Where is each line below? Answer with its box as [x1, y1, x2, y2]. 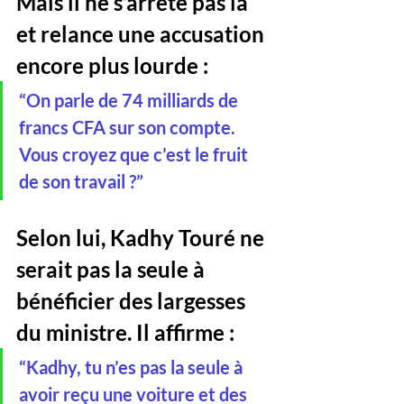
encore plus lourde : [16, 52, 208, 78]
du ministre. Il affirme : [16, 319, 234, 345]
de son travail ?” [19, 170, 143, 192]
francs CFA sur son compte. [19, 116, 239, 138]
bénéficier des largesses [16, 288, 250, 314]
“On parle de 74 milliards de [19, 89, 242, 111]
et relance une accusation [16, 21, 269, 47]
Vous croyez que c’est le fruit [19, 143, 252, 165]
